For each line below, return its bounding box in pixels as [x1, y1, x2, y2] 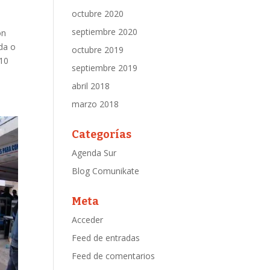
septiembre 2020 [72, 26, 138, 37]
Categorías [72, 128, 132, 141]
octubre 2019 [72, 44, 124, 55]
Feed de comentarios [72, 250, 155, 262]
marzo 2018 [72, 98, 119, 110]
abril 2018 [72, 80, 110, 92]
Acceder [72, 214, 104, 225]
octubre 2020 [72, 8, 124, 19]
